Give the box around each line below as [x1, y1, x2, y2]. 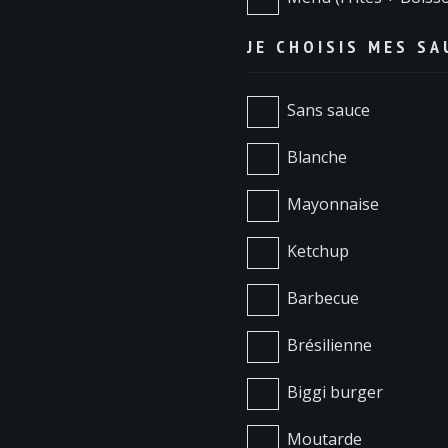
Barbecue [286, 287, 359, 310]
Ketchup [286, 240, 349, 263]
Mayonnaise [286, 193, 379, 216]
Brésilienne [286, 334, 372, 357]
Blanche [286, 146, 347, 169]
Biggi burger [286, 381, 383, 404]
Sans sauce [286, 99, 370, 122]
